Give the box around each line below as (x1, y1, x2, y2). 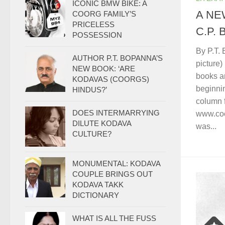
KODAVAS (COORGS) (72, 75, 149, 83)
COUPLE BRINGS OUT (72, 170, 153, 178)
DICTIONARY (72, 191, 119, 199)
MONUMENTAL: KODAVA (72, 159, 160, 168)
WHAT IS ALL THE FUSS (72, 214, 156, 222)
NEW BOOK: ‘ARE (72, 64, 135, 73)
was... (196, 122, 216, 131)
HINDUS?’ (72, 85, 107, 94)
